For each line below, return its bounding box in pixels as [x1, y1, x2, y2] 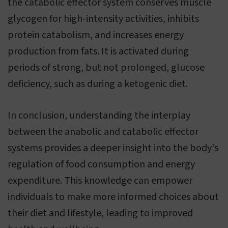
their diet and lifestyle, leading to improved [8, 206, 193, 221]
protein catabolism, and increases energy [8, 28, 184, 43]
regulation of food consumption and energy [8, 157, 195, 172]
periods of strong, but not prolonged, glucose [8, 61, 205, 75]
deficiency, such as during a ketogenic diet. [8, 77, 188, 92]
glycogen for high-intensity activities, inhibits [8, 12, 199, 26]
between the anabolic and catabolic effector [8, 125, 198, 139]
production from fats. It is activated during [8, 44, 189, 59]
